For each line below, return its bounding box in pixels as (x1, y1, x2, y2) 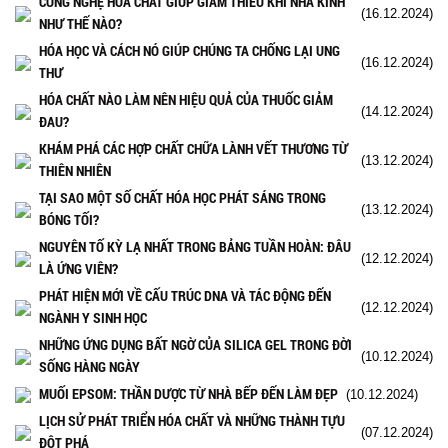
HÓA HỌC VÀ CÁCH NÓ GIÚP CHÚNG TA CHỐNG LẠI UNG (39, 40, 340, 60)
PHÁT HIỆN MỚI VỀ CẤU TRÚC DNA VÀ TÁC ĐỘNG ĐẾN (39, 285, 331, 305)
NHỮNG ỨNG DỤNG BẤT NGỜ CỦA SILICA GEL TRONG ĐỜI (39, 334, 352, 354)
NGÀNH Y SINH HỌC (39, 307, 147, 327)
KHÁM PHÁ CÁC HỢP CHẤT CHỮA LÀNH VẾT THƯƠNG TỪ (39, 138, 348, 158)
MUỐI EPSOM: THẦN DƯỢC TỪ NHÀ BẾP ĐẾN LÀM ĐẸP (39, 383, 338, 403)
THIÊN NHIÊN (39, 160, 111, 180)
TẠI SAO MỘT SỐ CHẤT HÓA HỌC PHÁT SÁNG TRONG (39, 187, 326, 207)
